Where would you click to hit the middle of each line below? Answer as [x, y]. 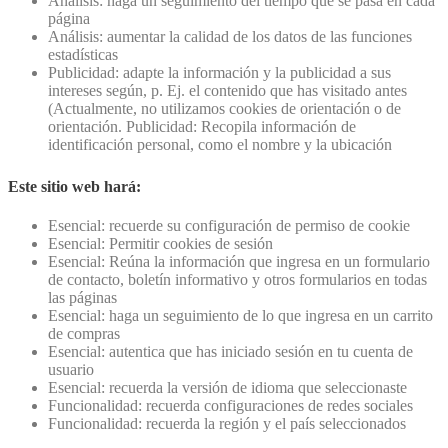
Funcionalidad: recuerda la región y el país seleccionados [227, 424]
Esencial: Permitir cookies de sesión [160, 244]
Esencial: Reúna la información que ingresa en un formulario [239, 262]
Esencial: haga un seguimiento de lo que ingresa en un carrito [240, 316]
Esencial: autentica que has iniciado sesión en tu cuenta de [230, 352]
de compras [84, 334]
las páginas [82, 298]
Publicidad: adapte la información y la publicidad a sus [219, 72]
